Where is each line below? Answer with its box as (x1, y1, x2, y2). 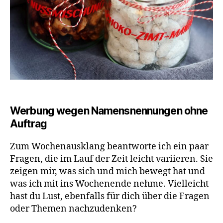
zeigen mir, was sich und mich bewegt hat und (10, 166, 205, 178)
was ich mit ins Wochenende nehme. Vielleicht (10, 178, 209, 190)
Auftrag (10, 117, 47, 130)
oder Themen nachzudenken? (10, 203, 137, 215)
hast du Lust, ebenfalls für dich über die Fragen (10, 191, 210, 203)
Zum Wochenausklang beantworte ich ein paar (10, 141, 209, 153)
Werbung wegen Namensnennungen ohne (10, 105, 208, 117)
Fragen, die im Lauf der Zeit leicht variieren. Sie (10, 153, 213, 165)
